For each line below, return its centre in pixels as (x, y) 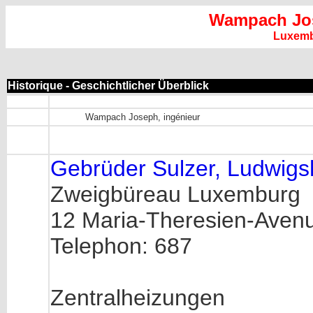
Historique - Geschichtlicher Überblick (108, 86)
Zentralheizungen (138, 298)
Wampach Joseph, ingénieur (143, 117)
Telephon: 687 (121, 246)
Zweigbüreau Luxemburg (175, 194)
